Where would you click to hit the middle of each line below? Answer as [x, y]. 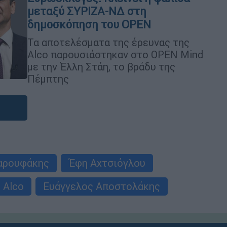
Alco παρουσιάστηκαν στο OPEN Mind [115, 54]
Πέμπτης [48, 79]
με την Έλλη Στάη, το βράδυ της [101, 67]
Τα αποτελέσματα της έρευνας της [108, 42]
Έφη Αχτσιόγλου [107, 163]
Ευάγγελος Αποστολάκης [102, 186]
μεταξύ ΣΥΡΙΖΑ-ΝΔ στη [87, 11]
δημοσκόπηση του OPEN [89, 25]
